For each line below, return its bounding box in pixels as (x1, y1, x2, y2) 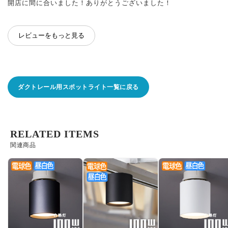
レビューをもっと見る (18, 31, 84, 39)
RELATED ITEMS (10, 128, 99, 139)
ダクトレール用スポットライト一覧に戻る (18, 83, 139, 91)
